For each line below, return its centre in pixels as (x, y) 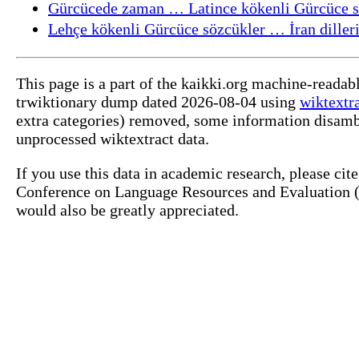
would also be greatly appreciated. (127, 210)
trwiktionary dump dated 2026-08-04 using (158, 101)
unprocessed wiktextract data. (113, 138)
